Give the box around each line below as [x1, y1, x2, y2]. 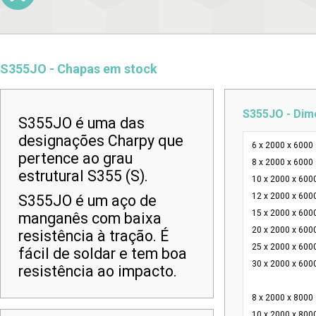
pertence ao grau [18, 150, 133, 167]
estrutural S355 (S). [18, 167, 148, 185]
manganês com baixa [18, 209, 162, 227]
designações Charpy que [18, 132, 183, 150]
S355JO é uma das [18, 114, 145, 132]
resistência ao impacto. [18, 262, 177, 280]
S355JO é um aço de [18, 192, 157, 209]
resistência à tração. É [18, 227, 169, 245]
